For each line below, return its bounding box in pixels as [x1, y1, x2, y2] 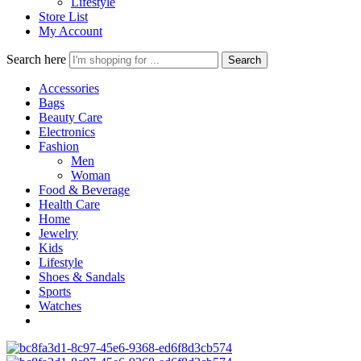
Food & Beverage [39, 183, 130, 197]
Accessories [39, 81, 99, 95]
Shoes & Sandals [39, 270, 125, 284]
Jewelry [39, 226, 78, 240]
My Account [39, 24, 102, 38]
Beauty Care [39, 110, 102, 124]
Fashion [39, 139, 79, 153]
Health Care [39, 197, 100, 211]
